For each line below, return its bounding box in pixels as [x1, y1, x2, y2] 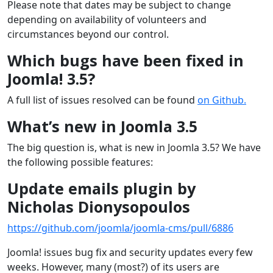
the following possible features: [7, 155, 153, 169]
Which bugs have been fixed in [7, 49, 244, 71]
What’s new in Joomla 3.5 [7, 115, 197, 136]
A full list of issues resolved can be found [7, 93, 197, 107]
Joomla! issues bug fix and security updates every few [7, 245, 253, 259]
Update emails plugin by [7, 177, 196, 199]
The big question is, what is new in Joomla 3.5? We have [7, 140, 261, 154]
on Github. [197, 93, 246, 107]
